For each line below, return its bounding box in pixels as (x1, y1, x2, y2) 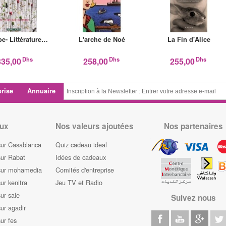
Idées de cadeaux (55, 152, 106, 162)
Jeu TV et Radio (55, 177, 102, 187)
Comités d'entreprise (55, 164, 114, 175)
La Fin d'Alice (167, 35, 210, 44)
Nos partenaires (164, 121, 223, 132)
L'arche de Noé (79, 35, 125, 44)
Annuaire (27, 86, 55, 95)
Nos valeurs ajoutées (55, 121, 134, 132)
